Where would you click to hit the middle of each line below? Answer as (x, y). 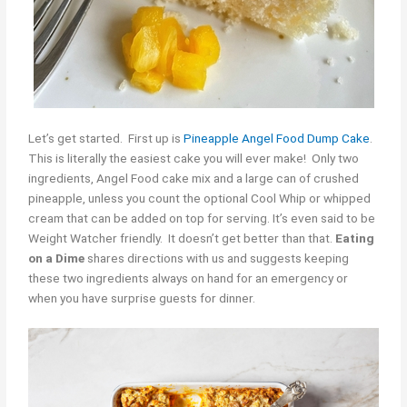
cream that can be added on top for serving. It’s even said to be (202, 218)
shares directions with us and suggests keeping (217, 258)
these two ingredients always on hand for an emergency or (189, 278)
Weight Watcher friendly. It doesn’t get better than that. (182, 238)
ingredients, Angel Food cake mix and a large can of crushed (194, 178)
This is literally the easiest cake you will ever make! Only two (194, 158)
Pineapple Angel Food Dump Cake (277, 138)
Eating (355, 238)
